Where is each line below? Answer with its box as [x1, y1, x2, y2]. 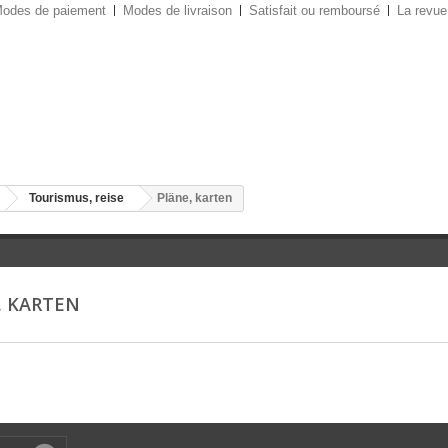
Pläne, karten [157, 191, 232, 205]
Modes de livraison [123, 3, 232, 18]
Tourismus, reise [29, 191, 124, 205]
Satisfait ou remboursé [249, 3, 380, 18]
